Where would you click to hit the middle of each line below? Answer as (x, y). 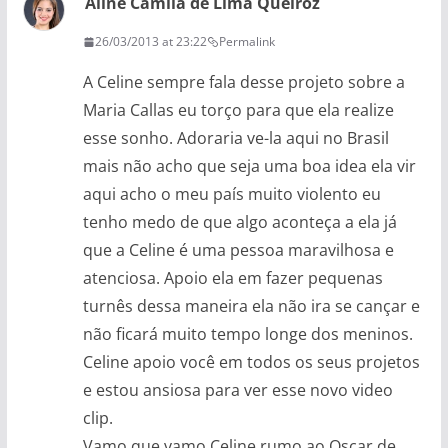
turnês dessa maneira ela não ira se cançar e (251, 306)
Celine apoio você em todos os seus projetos (251, 362)
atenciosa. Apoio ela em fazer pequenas (232, 278)
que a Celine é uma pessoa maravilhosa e (238, 250)
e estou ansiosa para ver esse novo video (237, 390)
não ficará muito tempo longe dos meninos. (247, 334)
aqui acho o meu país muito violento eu (231, 194)
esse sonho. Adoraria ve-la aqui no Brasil (235, 138)
